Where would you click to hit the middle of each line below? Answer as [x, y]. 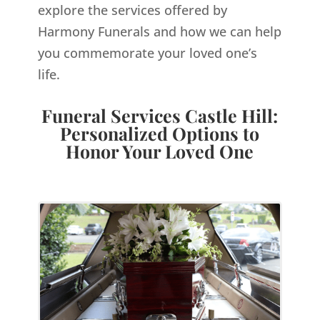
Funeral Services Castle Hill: [160, 115]
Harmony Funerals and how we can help [159, 31]
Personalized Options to [160, 133]
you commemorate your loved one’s [147, 52]
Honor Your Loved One [160, 151]
